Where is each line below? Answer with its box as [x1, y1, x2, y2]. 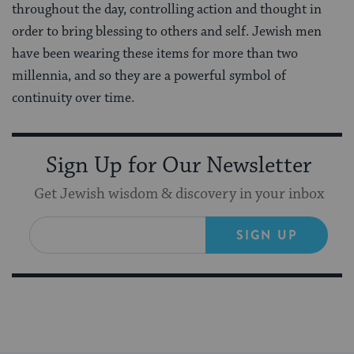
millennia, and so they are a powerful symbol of [12, 67, 286, 85]
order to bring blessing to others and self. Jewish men [12, 23, 322, 41]
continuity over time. [12, 89, 134, 107]
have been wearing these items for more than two [12, 45, 298, 63]
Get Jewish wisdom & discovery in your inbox [33, 185, 324, 204]
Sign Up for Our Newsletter [46, 152, 311, 181]
